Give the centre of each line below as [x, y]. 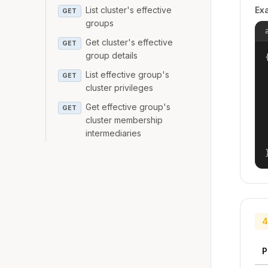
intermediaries [114, 133]
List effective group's [128, 74]
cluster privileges [120, 87]
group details [112, 55]
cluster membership [124, 120]
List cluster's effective [129, 10]
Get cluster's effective [130, 42]
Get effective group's [128, 106]
